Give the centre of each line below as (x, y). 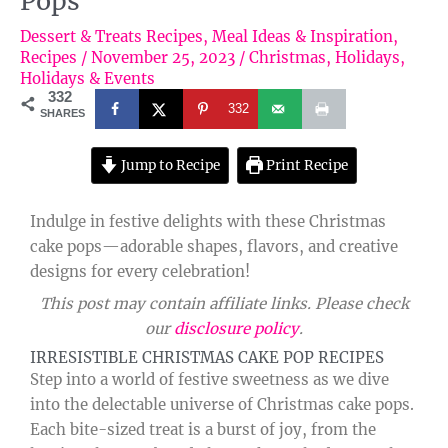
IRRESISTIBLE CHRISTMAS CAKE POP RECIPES (207, 357)
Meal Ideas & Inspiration (302, 36)
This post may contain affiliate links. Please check (224, 304)
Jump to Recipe (168, 165)
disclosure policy (236, 329)
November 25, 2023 (165, 57)
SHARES (62, 112)
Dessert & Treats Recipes (111, 36)
